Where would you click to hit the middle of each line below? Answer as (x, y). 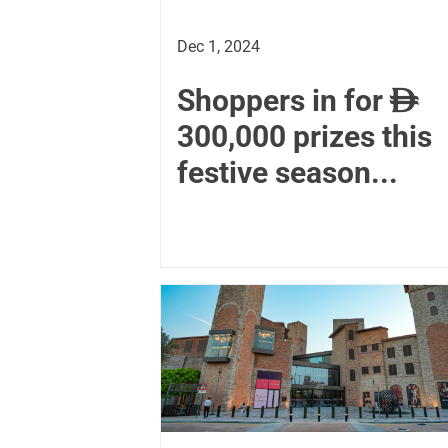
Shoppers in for (283, 100)
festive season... (287, 172)
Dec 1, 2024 (218, 46)
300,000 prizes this (304, 136)
